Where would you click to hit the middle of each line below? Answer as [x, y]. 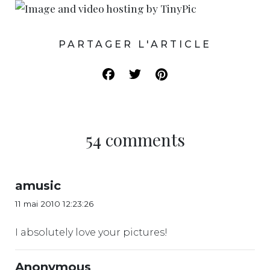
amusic [38, 185]
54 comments [135, 139]
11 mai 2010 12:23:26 [54, 203]
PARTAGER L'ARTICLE [135, 44]
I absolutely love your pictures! [91, 232]
